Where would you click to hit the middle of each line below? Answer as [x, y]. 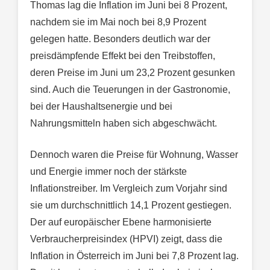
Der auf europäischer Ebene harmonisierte [121, 222]
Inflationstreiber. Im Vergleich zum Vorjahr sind [129, 189]
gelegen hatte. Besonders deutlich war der [120, 39]
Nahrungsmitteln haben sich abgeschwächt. [124, 124]
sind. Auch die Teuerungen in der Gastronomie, [130, 90]
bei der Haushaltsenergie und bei [101, 107]
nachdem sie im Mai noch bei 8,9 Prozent [118, 22]
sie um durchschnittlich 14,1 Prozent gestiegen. [131, 206]
